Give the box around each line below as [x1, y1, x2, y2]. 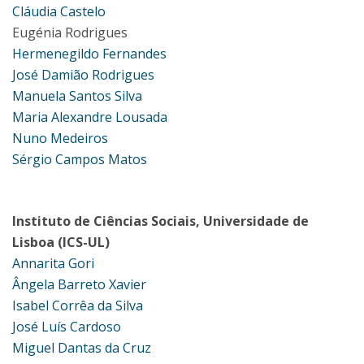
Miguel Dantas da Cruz [12, 339, 151, 357]
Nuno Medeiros [12, 129, 108, 147]
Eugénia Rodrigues [12, 24, 128, 41]
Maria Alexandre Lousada [12, 108, 167, 126]
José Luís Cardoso [12, 318, 121, 336]
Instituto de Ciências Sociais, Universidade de [12, 212, 309, 230]
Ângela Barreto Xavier [12, 275, 146, 293]
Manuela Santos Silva [12, 87, 142, 105]
